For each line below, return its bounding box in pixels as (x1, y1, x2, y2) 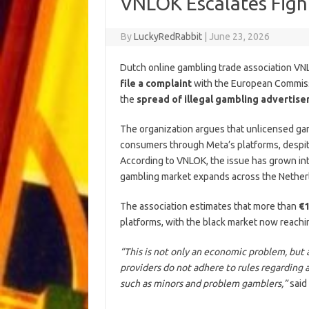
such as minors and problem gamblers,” (119, 277, 288, 289)
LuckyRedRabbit (134, 30, 203, 42)
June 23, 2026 (209, 30, 270, 42)
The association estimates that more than (119, 200, 299, 212)
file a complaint (119, 77, 194, 89)
